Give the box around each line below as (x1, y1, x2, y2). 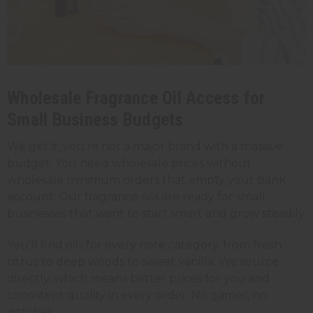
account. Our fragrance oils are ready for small (7, 189, 265, 203)
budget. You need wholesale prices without (7, 156, 252, 170)
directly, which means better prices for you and (7, 271, 270, 285)
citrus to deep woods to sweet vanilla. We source (7, 254, 279, 268)
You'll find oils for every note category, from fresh (7, 238, 282, 252)
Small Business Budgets (7, 108, 184, 130)
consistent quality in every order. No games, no (7, 288, 267, 302)
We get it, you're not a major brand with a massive (7, 139, 283, 153)
